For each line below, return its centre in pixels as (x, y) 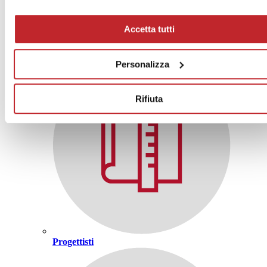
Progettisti (73, 241)
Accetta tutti (149, 29)
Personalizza (142, 64)
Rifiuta (149, 99)
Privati (246, 49)
